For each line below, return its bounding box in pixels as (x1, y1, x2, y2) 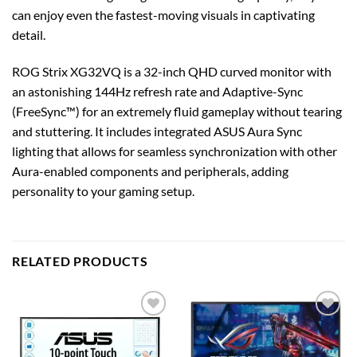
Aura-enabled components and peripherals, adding (12, 163, 288, 178)
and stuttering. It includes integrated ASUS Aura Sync (12, 123, 302, 139)
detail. (12, 26, 45, 42)
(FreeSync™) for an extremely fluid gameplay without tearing (12, 103, 342, 119)
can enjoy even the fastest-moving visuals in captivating (12, 6, 315, 22)
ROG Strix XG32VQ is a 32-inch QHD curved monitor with (12, 63, 331, 79)
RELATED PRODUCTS (12, 253, 148, 269)
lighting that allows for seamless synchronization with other (12, 143, 337, 159)
